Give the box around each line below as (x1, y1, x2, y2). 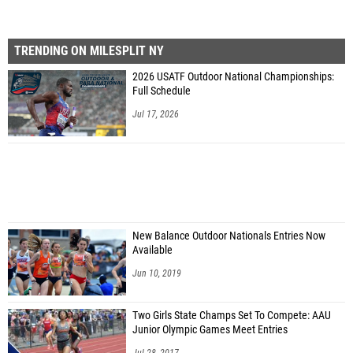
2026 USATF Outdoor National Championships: (132, 70, 334, 84)
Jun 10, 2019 (132, 268, 181, 279)
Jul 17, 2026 (132, 109, 179, 120)
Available (132, 243, 173, 257)
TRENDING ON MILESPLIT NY (14, 43, 164, 58)
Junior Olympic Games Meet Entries (132, 323, 288, 336)
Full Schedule (132, 84, 191, 98)
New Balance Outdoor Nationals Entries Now (132, 229, 325, 243)
